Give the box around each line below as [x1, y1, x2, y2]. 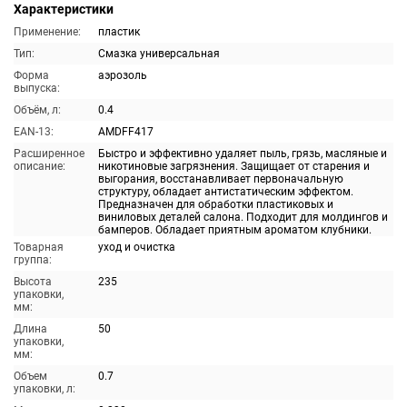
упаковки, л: [14, 382, 75, 395]
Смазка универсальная [98, 47, 220, 60]
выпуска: [14, 82, 60, 94]
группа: [14, 253, 52, 266]
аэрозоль [98, 69, 147, 82]
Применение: [14, 25, 81, 38]
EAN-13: [14, 125, 54, 138]
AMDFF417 [98, 125, 154, 138]
